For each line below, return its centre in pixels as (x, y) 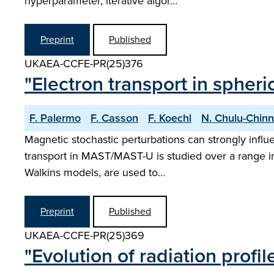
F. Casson (114, 118)
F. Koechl (170, 118)
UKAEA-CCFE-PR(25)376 (84, 64)
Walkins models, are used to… (95, 172)
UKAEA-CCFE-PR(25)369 (84, 235)
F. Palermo (55, 118)
